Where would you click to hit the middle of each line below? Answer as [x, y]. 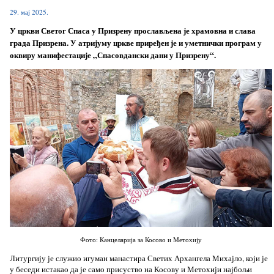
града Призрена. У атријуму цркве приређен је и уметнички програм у [135, 43]
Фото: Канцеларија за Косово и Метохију [141, 240]
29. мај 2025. [29, 12]
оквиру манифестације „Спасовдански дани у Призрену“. [113, 55]
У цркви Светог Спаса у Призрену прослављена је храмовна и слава [132, 30]
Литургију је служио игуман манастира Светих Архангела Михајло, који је [139, 258]
